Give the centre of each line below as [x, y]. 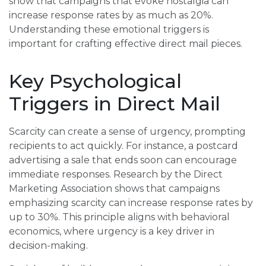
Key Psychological [95, 81]
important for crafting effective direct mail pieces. [126, 44]
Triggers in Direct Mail [115, 104]
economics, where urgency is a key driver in [112, 232]
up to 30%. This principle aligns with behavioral [119, 217]
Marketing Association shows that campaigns [114, 189]
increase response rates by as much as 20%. [111, 15]
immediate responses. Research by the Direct [116, 175]
